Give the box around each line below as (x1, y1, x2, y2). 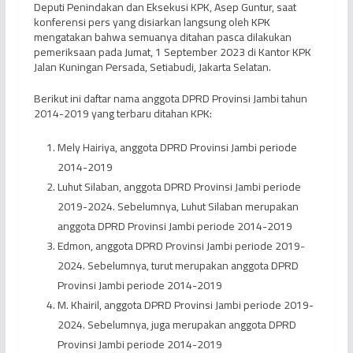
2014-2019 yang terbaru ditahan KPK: (33, 103, 212, 124)
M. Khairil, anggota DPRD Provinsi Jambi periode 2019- (57, 295, 314, 316)
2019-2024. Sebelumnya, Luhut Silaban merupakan (57, 196, 299, 217)
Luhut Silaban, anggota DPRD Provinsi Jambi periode (57, 176, 301, 198)
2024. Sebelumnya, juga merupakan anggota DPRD (57, 314, 296, 336)
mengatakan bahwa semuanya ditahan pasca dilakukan (33, 27, 292, 48)
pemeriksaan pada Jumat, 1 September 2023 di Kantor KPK (33, 42, 311, 63)
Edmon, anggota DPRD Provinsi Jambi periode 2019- (57, 236, 305, 257)
